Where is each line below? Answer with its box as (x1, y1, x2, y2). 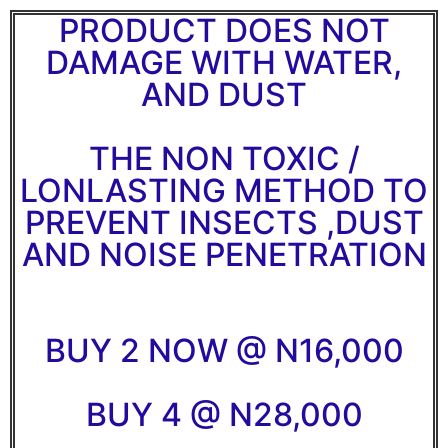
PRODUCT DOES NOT (58, 11, 390, 50)
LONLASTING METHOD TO (20, 171, 428, 210)
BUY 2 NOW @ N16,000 (44, 331, 404, 370)
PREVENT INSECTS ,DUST (24, 203, 424, 242)
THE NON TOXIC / (88, 139, 360, 178)
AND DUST (141, 75, 307, 114)
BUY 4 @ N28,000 (85, 395, 363, 434)
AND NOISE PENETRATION (21, 235, 427, 274)
